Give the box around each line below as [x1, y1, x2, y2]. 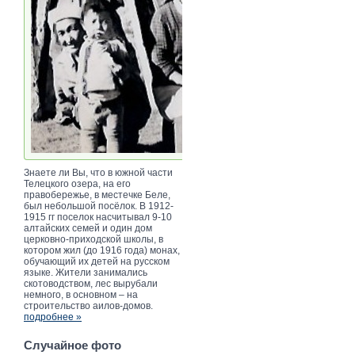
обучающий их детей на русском [24, 255, 170, 267]
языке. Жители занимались [24, 266, 147, 278]
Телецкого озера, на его [24, 177, 131, 189]
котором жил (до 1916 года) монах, [24, 244, 180, 256]
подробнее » [24, 311, 82, 323]
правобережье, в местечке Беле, [24, 189, 170, 200]
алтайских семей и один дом [24, 222, 152, 234]
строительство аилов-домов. [24, 300, 153, 311]
